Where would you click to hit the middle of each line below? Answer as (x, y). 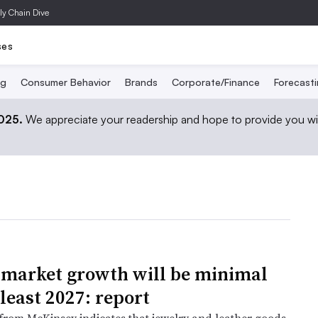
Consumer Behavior (65, 82)
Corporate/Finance (215, 82)
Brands (141, 82)
